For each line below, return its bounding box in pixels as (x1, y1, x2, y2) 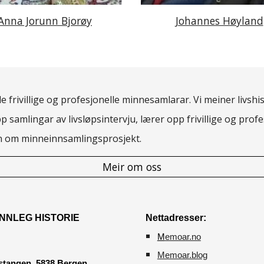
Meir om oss (103, 160, 161, 174)
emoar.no (164, 232, 201, 242)
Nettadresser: (145, 213, 206, 223)
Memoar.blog (157, 250, 207, 260)
